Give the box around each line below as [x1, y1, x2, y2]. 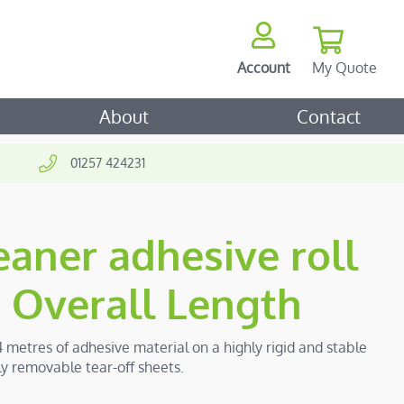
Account [236, 58, 290, 77]
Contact [297, 105, 361, 129]
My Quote [311, 58, 377, 77]
